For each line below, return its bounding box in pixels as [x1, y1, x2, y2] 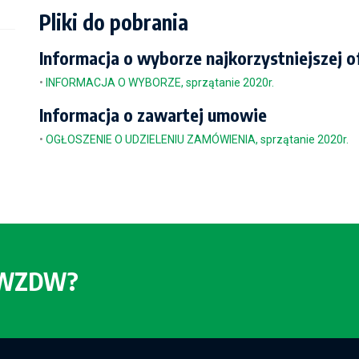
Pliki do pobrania [39, 9, 188, 35]
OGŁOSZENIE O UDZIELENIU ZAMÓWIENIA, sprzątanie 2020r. [46, 133, 349, 146]
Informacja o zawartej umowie [39, 103, 267, 126]
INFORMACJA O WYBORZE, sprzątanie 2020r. [46, 76, 274, 89]
